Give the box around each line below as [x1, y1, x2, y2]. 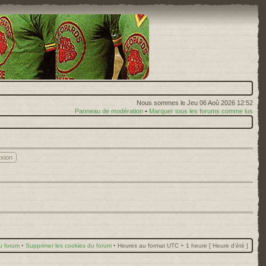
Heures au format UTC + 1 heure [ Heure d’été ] [118, 242, 248, 249]
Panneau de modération [75, 107, 143, 115]
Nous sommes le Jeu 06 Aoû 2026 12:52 [137, 99, 253, 106]
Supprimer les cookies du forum [26, 242, 112, 249]
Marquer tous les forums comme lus [149, 107, 253, 115]
